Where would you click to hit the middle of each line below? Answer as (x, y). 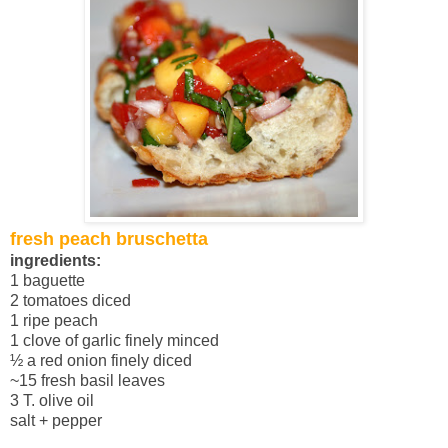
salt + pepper (58, 420)
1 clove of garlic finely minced (114, 340)
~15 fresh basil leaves (87, 380)
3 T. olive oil (52, 400)
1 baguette (47, 280)
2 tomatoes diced (70, 300)
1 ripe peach (54, 320)
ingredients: (55, 260)
